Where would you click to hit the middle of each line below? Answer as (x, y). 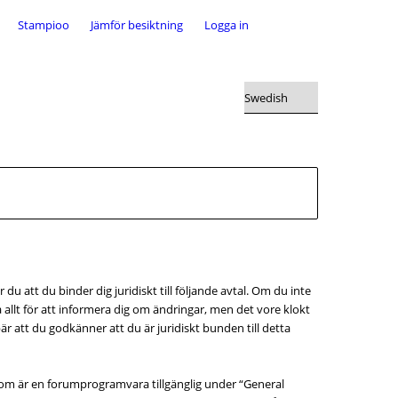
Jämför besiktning (137, 25)
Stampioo (44, 25)
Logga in (227, 25)
